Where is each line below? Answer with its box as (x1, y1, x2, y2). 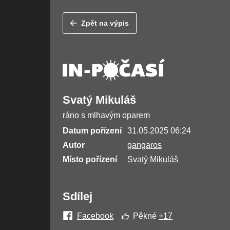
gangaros (127, 141, 162, 150)
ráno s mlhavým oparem (62, 111, 150, 120)
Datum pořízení (62, 126, 122, 136)
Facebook (76, 212, 113, 221)
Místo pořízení (62, 155, 117, 164)
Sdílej (62, 190, 92, 203)
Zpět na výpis (81, 19, 129, 28)
